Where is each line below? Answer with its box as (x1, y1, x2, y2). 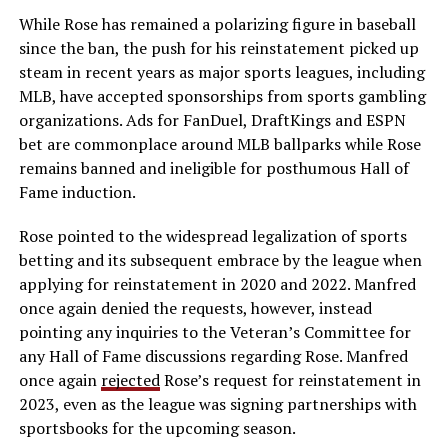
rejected (100, 368, 160, 391)
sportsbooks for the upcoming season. (18, 416, 296, 439)
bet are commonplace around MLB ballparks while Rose (18, 132, 421, 155)
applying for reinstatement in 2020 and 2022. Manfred (18, 272, 416, 295)
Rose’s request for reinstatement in (159, 368, 421, 391)
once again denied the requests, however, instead (18, 296, 372, 319)
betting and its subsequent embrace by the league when (18, 248, 422, 271)
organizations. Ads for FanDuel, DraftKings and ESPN (18, 108, 406, 131)
